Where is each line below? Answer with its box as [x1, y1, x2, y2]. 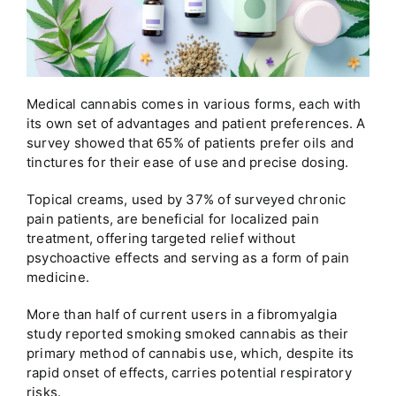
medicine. [26, 269, 90, 286]
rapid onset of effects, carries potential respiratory [26, 364, 352, 382]
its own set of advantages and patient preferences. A [26, 115, 366, 133]
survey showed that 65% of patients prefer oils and [26, 134, 354, 152]
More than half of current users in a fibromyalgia [26, 306, 338, 324]
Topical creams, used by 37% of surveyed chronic [26, 191, 346, 209]
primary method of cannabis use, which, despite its [26, 345, 354, 362]
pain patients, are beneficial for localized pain [26, 210, 319, 228]
